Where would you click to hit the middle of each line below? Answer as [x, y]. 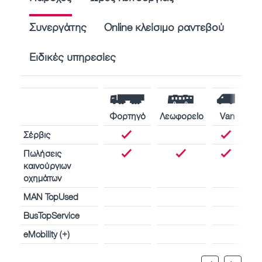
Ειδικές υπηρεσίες [73, 56]
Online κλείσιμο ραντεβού [164, 27]
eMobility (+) [46, 234]
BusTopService [51, 215]
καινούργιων [47, 165]
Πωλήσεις [42, 153]
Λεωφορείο [182, 116]
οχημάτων [42, 177]
